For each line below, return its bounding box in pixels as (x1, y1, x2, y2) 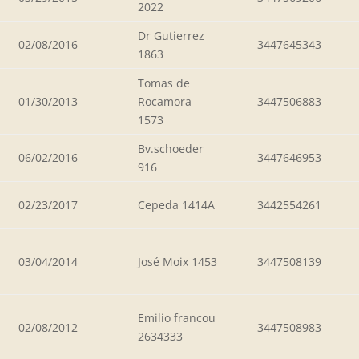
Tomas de (138, 75, 190, 91)
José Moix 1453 (138, 253, 217, 269)
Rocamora (138, 93, 192, 109)
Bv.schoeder (138, 140, 204, 156)
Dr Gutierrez (138, 27, 204, 43)
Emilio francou (138, 309, 216, 325)
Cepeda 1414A (138, 196, 215, 212)
